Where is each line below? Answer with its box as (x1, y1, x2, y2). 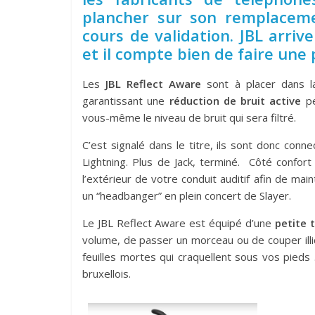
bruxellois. (82, 266, 131, 281)
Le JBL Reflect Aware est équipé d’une (82, 216, 271, 230)
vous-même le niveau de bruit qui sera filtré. (82, 110, 296, 124)
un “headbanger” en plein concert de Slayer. (82, 188, 291, 202)
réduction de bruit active (165, 94, 302, 108)
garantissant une (82, 94, 165, 108)
